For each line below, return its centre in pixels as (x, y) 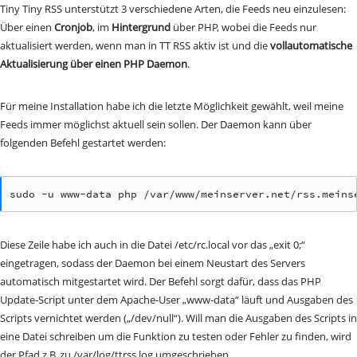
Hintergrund (141, 27)
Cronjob (73, 27)
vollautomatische (311, 45)
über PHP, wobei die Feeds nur (243, 27)
